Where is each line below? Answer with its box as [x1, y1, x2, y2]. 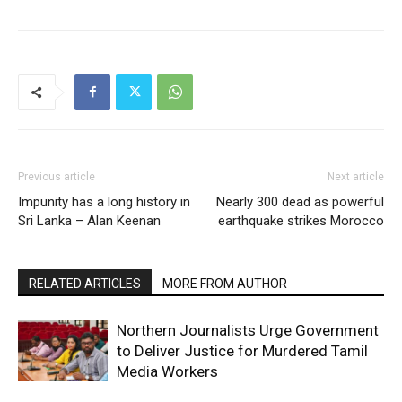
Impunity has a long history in [18, 193, 190, 210]
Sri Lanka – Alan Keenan [18, 212, 161, 229]
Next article [328, 170, 384, 183]
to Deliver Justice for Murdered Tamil [117, 341, 368, 360]
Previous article [18, 170, 95, 183]
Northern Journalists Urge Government [117, 320, 379, 339]
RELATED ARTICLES [29, 275, 141, 291]
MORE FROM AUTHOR [162, 275, 287, 291]
